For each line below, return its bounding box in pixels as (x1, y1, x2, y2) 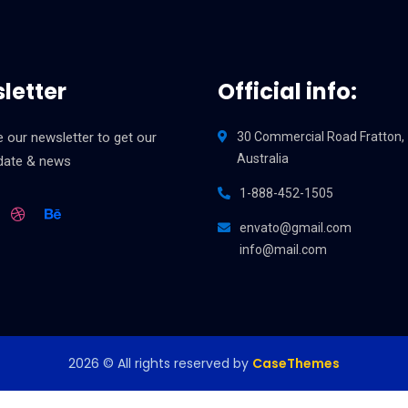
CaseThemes (252, 354, 340, 372)
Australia (237, 151, 289, 166)
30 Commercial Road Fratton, (237, 129, 404, 144)
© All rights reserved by (99, 354, 252, 372)
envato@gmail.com (240, 220, 352, 235)
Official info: (218, 76, 357, 107)
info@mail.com (240, 242, 327, 257)
